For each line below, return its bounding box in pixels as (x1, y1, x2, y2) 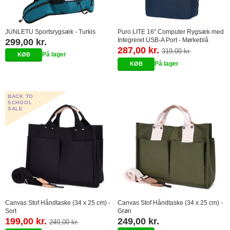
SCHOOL (8, 100, 32, 106)
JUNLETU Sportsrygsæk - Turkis (5, 28, 95, 36)
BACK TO (8, 93, 33, 100)
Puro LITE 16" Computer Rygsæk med (118, 28, 224, 36)
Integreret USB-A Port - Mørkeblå (118, 36, 208, 44)
